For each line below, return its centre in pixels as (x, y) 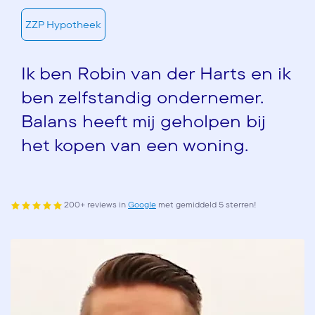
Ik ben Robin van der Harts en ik (156, 73)
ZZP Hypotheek (63, 24)
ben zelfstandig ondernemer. (142, 97)
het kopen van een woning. (135, 145)
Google (142, 204)
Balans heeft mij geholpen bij (143, 121)
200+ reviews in (96, 204)
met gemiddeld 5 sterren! (206, 204)
